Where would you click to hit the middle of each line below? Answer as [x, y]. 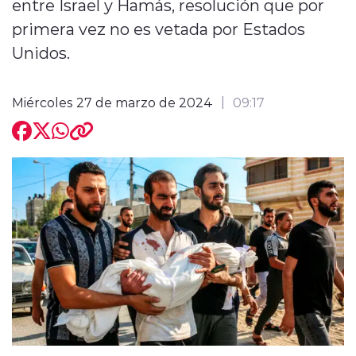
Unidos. [41, 52]
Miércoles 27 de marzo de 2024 [112, 102]
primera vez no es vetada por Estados [159, 28]
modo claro [133, 113]
